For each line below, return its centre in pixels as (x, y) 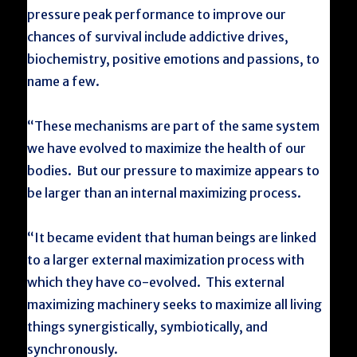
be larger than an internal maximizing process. (165, 193)
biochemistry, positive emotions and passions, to (174, 59)
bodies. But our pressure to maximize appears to (174, 171)
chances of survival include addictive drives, (158, 37)
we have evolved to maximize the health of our (167, 148)
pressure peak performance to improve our (157, 14)
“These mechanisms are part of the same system (174, 126)
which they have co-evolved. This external (156, 282)
